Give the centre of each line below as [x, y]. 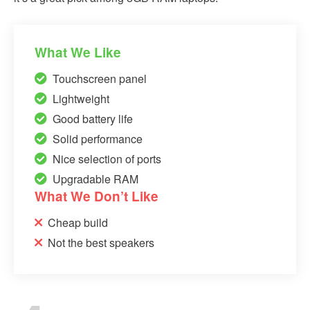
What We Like [78, 52]
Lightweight [81, 98]
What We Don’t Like [97, 196]
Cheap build [78, 222]
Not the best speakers [101, 242]
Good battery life [93, 118]
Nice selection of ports [107, 158]
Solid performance [98, 138]
